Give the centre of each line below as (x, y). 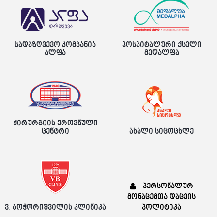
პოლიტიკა (162, 208)
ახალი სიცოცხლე (162, 132)
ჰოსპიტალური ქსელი (162, 45)
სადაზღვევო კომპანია (55, 45)
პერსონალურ (168, 186)
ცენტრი (55, 132)
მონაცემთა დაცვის (162, 197)
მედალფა (162, 53)
